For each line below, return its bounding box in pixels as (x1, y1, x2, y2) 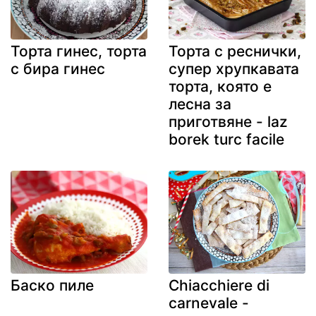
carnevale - (169, 293, 249, 312)
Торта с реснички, (169, 42, 301, 61)
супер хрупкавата (169, 60, 299, 78)
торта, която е (169, 78, 272, 96)
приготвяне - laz (169, 113, 288, 131)
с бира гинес (11, 60, 105, 78)
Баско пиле (11, 276, 94, 294)
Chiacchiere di (169, 276, 269, 294)
